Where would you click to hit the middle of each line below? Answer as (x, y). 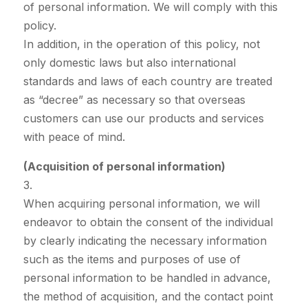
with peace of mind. (74, 137)
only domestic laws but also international (129, 63)
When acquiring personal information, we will (141, 204)
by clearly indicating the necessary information (145, 241)
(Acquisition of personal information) (124, 167)
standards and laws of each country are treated (147, 81)
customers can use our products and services (143, 119)
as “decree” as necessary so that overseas (134, 100)
